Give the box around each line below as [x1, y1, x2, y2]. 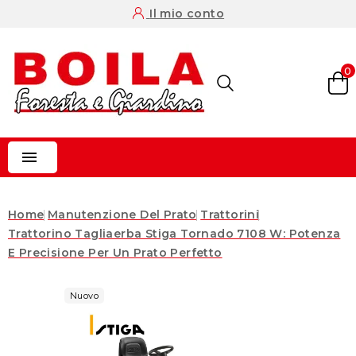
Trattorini [200, 207, 260, 222]
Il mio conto [149, 6, 225, 21]
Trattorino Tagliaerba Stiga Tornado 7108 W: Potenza [8, 226, 341, 241]
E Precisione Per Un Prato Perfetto [8, 246, 222, 260]
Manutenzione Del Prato [48, 207, 197, 222]
